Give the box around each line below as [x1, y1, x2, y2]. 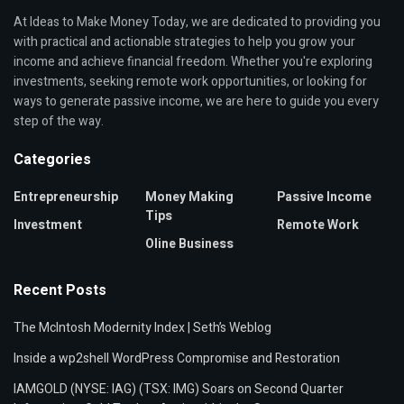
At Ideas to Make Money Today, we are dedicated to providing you [14, 13, 381, 32]
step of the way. [14, 112, 104, 132]
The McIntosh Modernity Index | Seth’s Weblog [14, 318, 271, 338]
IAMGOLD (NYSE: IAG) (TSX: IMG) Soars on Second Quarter [14, 380, 344, 399]
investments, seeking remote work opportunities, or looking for [14, 72, 367, 92]
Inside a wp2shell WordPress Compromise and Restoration [14, 349, 340, 369]
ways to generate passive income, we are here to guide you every [14, 92, 379, 112]
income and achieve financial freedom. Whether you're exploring [14, 52, 372, 72]
